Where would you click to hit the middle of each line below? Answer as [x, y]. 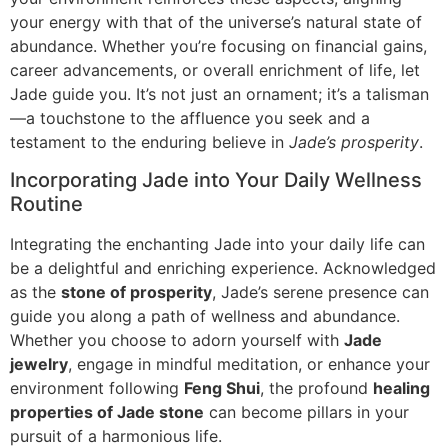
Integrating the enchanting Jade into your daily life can [217, 244]
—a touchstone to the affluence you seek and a [190, 118]
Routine [46, 204]
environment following [97, 388]
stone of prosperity [136, 292]
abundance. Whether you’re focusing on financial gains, [218, 46]
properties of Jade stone [107, 412]
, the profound [316, 388]
